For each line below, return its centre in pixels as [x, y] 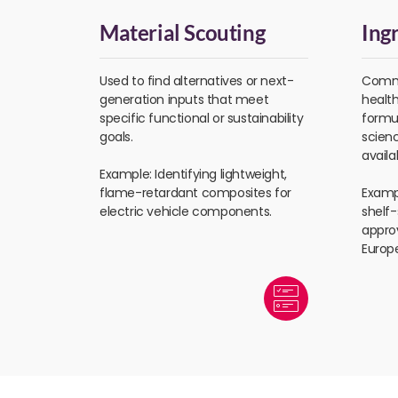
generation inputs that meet [184, 100]
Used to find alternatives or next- [197, 81]
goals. [116, 137]
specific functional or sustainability [202, 119]
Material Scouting [183, 33]
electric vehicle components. [186, 212]
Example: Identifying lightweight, [193, 175]
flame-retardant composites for [196, 193]
